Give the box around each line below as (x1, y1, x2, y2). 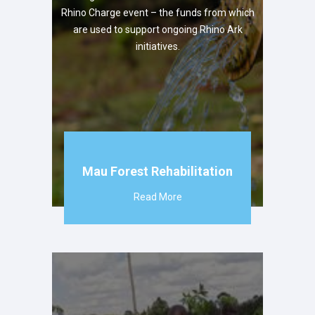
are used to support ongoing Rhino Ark (72, 23, 243, 35)
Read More (133, 191, 182, 202)
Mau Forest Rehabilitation (82, 163, 233, 179)
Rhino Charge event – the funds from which (60, 6, 255, 18)
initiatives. (135, 40, 180, 52)
